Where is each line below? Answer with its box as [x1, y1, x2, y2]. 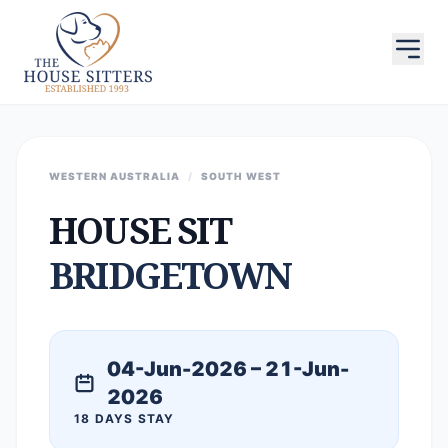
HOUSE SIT [49, 206, 231, 255]
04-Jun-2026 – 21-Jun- [107, 357, 350, 381]
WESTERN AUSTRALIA [49, 170, 180, 182]
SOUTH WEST [201, 170, 281, 182]
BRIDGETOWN [49, 251, 291, 300]
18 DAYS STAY [74, 411, 175, 426]
